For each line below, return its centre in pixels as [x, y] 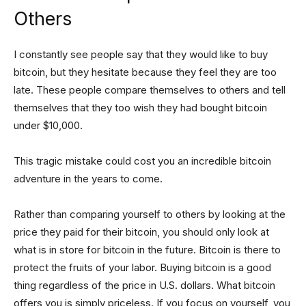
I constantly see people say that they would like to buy [141, 54]
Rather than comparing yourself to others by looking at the [150, 214]
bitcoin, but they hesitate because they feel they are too [145, 72]
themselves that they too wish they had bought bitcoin [140, 108]
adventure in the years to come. [88, 179]
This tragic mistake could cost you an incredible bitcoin [142, 161]
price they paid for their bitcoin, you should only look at [141, 232]
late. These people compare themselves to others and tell [150, 90]
